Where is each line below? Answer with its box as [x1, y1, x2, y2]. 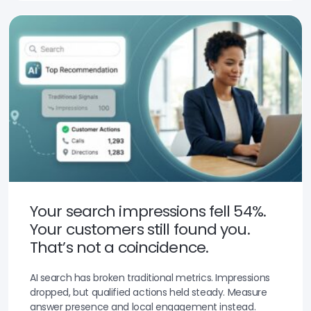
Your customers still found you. [30, 218, 250, 240]
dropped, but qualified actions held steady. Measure [30, 285, 267, 299]
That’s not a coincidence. [30, 236, 208, 258]
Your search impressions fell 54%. [30, 200, 266, 222]
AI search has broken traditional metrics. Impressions [30, 270, 270, 285]
